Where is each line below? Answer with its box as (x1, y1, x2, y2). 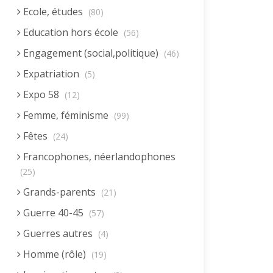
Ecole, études (21, 5, 85, 18)
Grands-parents (21, 185, 98, 199)
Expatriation (21, 67, 82, 80)
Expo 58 (21, 88, 62, 101)
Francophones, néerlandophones (21, 150, 175, 163)
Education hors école (21, 26, 121, 39)
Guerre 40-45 (21, 206, 86, 219)
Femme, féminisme (21, 108, 111, 122)
